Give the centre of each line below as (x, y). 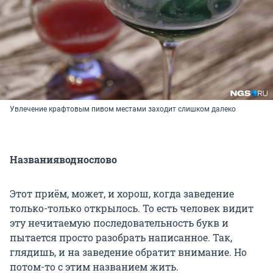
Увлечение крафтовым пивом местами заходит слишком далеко (123, 109)
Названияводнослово (63, 159)
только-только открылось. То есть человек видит (132, 208)
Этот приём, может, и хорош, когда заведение (122, 193)
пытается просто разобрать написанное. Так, (121, 237)
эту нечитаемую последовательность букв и (119, 222)
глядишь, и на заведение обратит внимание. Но (128, 252)
